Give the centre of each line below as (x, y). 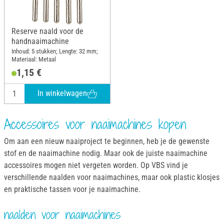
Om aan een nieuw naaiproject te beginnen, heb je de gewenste (107, 141)
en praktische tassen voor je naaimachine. (72, 189)
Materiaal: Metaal (34, 59)
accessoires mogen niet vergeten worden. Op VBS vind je (96, 165)
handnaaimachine (40, 41)
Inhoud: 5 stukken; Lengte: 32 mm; (55, 51)
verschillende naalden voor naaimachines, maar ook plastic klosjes (112, 177)
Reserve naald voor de (47, 31)
